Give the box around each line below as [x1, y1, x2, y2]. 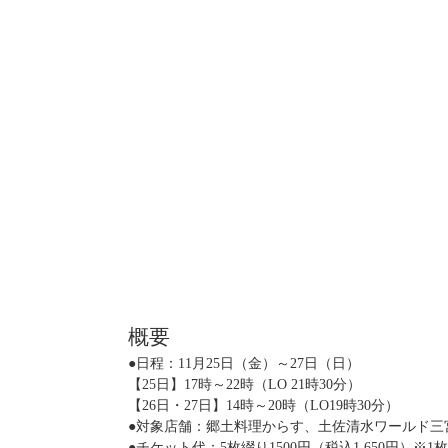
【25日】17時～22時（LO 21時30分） [128, 377, 361, 392]
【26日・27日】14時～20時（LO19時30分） [128, 398, 399, 413]
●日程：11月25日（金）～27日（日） [128, 356, 360, 371]
